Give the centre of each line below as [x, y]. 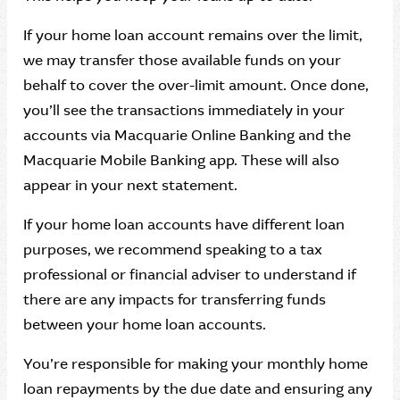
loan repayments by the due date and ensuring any [198, 389]
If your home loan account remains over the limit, [193, 35]
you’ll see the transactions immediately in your [184, 110]
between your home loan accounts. [145, 325]
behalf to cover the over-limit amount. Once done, [196, 85]
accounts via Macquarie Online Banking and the [187, 135]
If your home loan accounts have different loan [184, 225]
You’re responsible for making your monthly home [196, 364]
